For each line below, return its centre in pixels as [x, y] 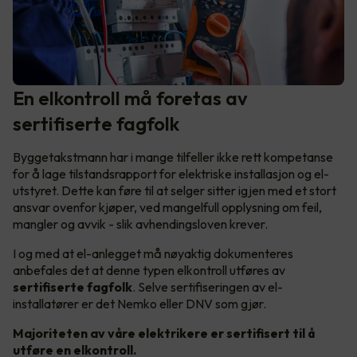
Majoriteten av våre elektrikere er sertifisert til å [164, 333]
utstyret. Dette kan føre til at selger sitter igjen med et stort [175, 190]
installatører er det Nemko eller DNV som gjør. [141, 303]
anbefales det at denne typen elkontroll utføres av [149, 270]
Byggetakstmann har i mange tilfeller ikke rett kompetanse [173, 157]
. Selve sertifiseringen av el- [208, 286]
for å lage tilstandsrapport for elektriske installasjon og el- [171, 173]
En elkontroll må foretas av [130, 98]
